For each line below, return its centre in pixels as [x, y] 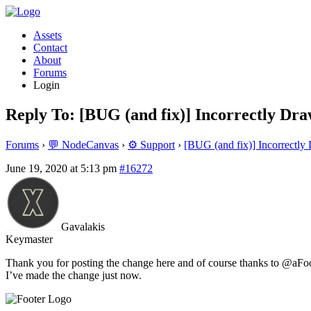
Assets [48, 35]
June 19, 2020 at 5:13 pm [61, 168]
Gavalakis [83, 226]
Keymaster [29, 239]
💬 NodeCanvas [83, 144]
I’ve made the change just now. [74, 275]
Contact [50, 48]
